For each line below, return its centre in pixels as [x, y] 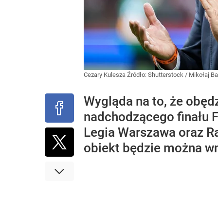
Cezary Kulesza [105, 75]
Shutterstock [166, 75]
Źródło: [137, 75]
